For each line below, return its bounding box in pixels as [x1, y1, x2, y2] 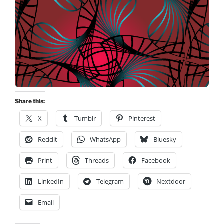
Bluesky [153, 134, 176, 144]
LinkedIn [38, 176, 64, 186]
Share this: [15, 97, 45, 105]
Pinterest [128, 113, 155, 123]
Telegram [96, 176, 124, 186]
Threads [85, 155, 109, 165]
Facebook [141, 155, 170, 165]
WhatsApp [90, 134, 121, 144]
